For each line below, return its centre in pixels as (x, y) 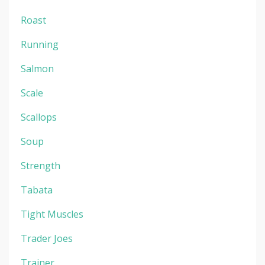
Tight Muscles (52, 214)
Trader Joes (47, 238)
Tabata (37, 190)
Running (40, 44)
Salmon (37, 68)
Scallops (39, 117)
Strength (41, 165)
